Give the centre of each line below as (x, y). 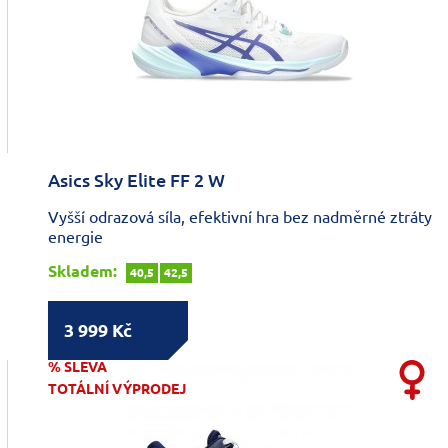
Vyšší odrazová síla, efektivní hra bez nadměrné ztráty (239, 216)
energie (75, 236)
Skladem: (82, 270)
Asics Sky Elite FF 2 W (136, 179)
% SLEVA (77, 366)
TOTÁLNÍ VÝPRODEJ (116, 388)
